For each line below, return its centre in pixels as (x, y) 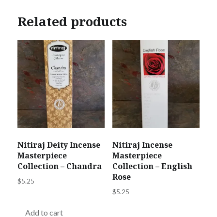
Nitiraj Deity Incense (59, 145)
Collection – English (152, 166)
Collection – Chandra (59, 166)
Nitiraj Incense (142, 145)
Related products (72, 21)
